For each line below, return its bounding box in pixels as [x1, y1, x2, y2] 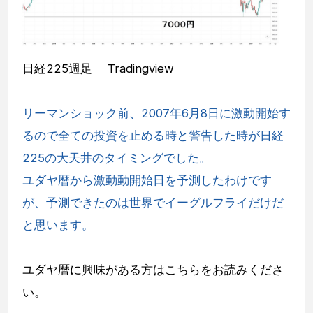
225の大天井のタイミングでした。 [22, 151, 211, 166]
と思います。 [22, 218, 94, 233]
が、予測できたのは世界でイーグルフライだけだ [22, 196, 284, 210]
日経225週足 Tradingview [22, 61, 174, 76]
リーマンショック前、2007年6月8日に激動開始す [22, 106, 291, 121]
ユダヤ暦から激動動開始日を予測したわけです [22, 173, 272, 188]
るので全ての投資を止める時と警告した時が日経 [22, 129, 284, 143]
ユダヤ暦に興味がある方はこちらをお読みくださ [22, 263, 284, 277]
